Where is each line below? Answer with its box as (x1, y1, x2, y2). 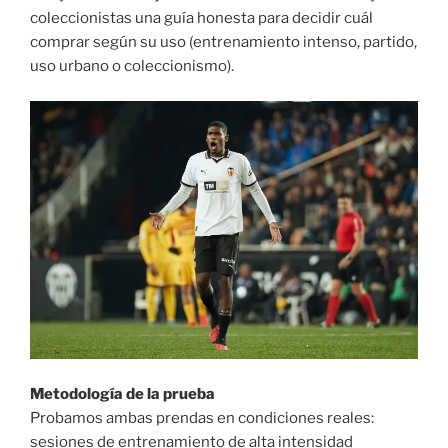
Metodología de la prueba (30, 384, 215, 403)
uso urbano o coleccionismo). (30, 57, 234, 76)
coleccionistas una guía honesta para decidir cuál (30, 9, 373, 28)
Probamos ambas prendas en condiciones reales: (30, 408, 374, 427)
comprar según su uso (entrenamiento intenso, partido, (30, 33, 417, 52)
